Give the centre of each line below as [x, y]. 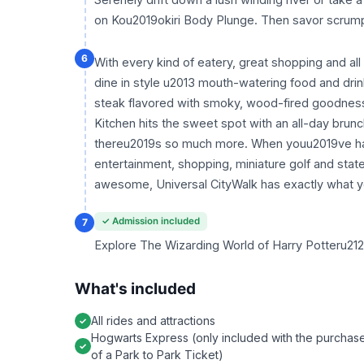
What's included [135, 289]
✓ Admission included [151, 221]
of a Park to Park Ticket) [157, 355]
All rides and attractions [153, 321]
